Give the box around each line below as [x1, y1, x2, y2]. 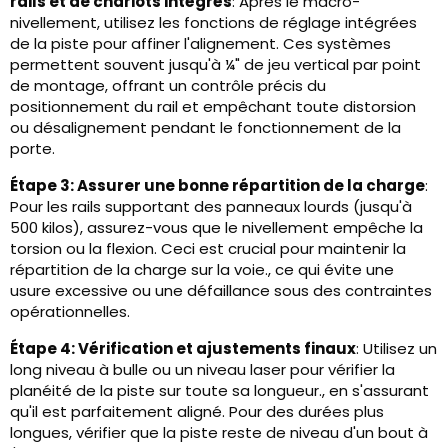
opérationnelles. [10, 301, 130, 323]
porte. [10, 138, 55, 160]
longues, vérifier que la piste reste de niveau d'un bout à [10, 422, 428, 444]
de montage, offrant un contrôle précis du [10, 75, 326, 97]
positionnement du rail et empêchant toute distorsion [10, 96, 416, 118]
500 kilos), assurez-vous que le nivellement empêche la [10, 217, 423, 239]
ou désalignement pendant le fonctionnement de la [10, 117, 401, 139]
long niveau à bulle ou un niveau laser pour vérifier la [10, 359, 395, 381]
